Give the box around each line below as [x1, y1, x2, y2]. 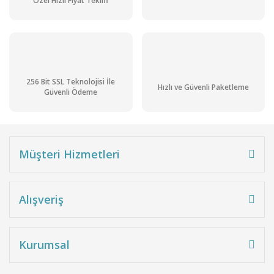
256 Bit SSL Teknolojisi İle [26, 76, 116, 87]
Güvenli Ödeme [44, 87, 98, 98]
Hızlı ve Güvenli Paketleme [157, 81, 249, 92]
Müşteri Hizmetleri [19, 146, 120, 161]
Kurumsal [19, 237, 70, 252]
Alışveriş [19, 191, 64, 207]
